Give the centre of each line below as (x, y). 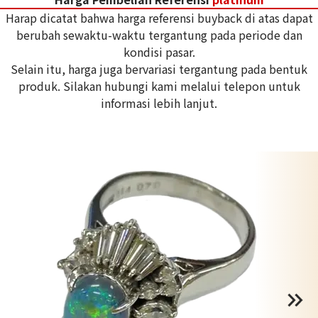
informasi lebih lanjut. (159, 103)
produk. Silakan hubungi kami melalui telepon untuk (159, 86)
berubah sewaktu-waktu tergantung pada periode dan (159, 35)
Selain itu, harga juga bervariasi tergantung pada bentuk (159, 69)
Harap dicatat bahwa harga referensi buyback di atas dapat (159, 18)
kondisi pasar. (159, 52)
